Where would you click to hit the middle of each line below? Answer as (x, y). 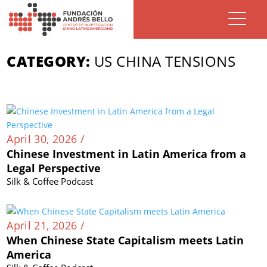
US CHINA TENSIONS (165, 61)
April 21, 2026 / (46, 225)
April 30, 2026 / (46, 139)
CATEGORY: (49, 61)
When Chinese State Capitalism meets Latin (125, 240)
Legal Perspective (54, 168)
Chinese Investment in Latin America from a (127, 154)
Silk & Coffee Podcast (50, 181)
